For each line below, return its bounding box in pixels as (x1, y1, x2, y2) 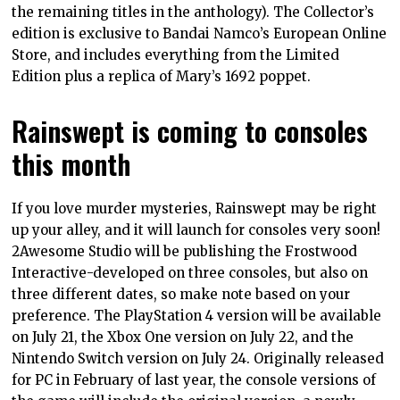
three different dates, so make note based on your (12, 286, 351, 304)
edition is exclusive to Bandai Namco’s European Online (12, 25, 387, 43)
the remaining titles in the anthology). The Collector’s (12, 4, 375, 21)
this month (12, 143, 131, 185)
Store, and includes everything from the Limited (12, 46, 340, 64)
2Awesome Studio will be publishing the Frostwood (12, 243, 358, 261)
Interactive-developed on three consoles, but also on (12, 264, 369, 282)
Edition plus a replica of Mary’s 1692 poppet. (12, 68, 312, 86)
